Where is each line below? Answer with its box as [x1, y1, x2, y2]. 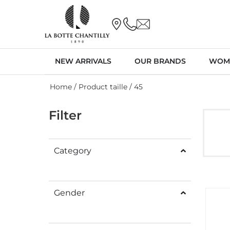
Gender [54, 187, 85, 198]
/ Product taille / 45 [72, 82, 143, 91]
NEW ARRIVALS [55, 56, 111, 66]
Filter [49, 107, 82, 123]
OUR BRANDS [135, 56, 186, 66]
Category [54, 145, 91, 156]
